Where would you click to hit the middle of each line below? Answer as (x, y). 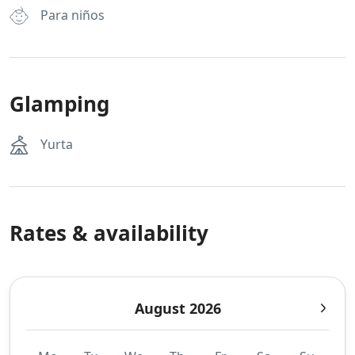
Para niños (73, 15)
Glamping (59, 104)
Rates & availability (109, 233)
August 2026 (177, 308)
